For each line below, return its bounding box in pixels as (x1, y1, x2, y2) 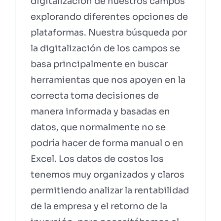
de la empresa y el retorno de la (30, 200, 167, 212)
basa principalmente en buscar (30, 58, 168, 70)
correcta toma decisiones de (30, 90, 159, 101)
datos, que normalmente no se (30, 121, 166, 133)
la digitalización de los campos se (30, 42, 180, 54)
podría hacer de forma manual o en (30, 137, 184, 148)
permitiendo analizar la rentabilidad (30, 184, 189, 196)
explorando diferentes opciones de (30, 11, 188, 22)
